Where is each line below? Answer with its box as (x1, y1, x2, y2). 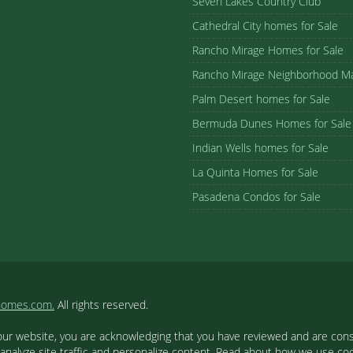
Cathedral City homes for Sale (192, 18, 338, 33)
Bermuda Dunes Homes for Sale (192, 116, 351, 131)
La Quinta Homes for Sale (192, 165, 318, 180)
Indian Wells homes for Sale (192, 140, 329, 155)
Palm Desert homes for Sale (192, 91, 330, 106)
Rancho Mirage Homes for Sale (192, 43, 344, 58)
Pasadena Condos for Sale (192, 189, 321, 204)
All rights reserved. (54, 297, 148, 312)
